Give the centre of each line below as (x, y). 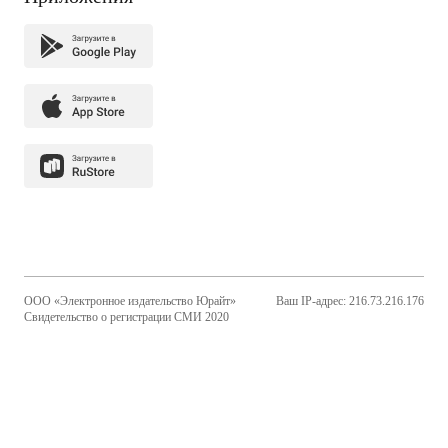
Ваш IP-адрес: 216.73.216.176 (350, 301)
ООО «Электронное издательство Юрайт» (130, 301)
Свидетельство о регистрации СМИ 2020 (126, 317)
